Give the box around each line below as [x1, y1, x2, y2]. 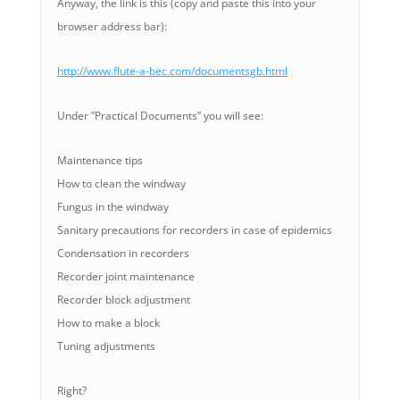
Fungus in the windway [56, 199, 169, 214]
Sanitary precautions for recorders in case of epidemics [56, 222, 332, 237]
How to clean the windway [56, 176, 186, 191]
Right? [56, 383, 87, 398]
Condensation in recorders [56, 246, 189, 261]
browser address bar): [56, 19, 167, 34]
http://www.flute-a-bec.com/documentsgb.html [56, 63, 287, 79]
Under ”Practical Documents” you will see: [56, 108, 263, 123]
